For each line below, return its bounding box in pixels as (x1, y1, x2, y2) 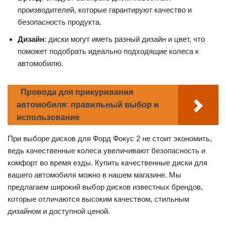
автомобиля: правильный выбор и (17, 100, 159, 109)
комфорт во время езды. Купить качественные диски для (8, 158, 207, 167)
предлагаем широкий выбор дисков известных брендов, (8, 183, 203, 192)
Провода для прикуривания (21, 88, 133, 97)
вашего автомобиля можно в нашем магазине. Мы (8, 171, 181, 180)
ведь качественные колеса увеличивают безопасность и (8, 146, 205, 155)
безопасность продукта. (18, 18, 101, 27)
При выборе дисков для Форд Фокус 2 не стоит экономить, (8, 134, 212, 143)
